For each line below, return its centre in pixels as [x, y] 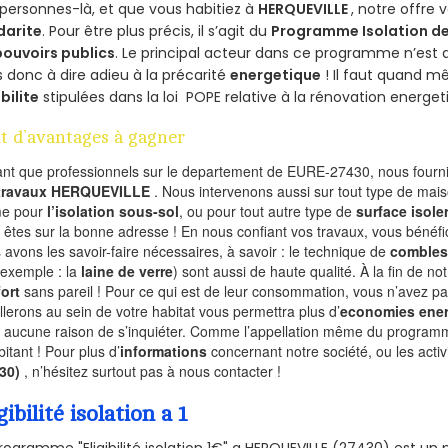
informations [164, 350]
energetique [276, 74]
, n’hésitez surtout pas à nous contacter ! [153, 370]
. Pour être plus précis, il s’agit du [157, 30]
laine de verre [127, 270]
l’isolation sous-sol [113, 210]
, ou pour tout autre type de [268, 210]
